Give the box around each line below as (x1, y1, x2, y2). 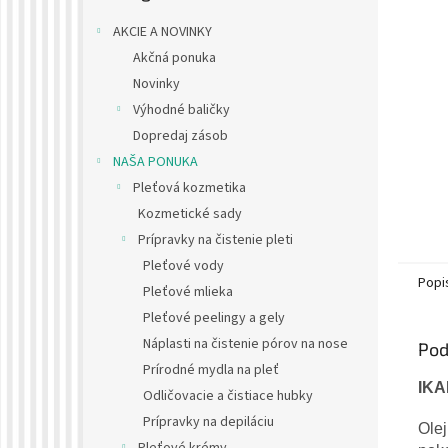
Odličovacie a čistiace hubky (143, 386, 313, 407)
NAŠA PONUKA (113, 152, 198, 173)
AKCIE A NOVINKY (113, 22, 212, 43)
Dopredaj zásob (133, 126, 228, 147)
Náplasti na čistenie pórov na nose (143, 334, 348, 355)
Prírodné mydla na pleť (143, 360, 279, 381)
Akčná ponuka (133, 48, 216, 69)
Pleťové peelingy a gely (143, 308, 285, 329)
